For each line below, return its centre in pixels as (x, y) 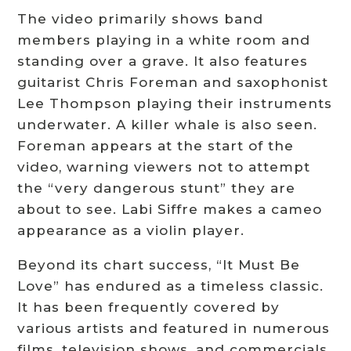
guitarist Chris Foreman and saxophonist (173, 83)
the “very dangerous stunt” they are (157, 188)
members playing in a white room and (164, 40)
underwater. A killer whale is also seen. (168, 125)
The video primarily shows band (141, 19)
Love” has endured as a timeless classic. (171, 286)
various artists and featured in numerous (174, 329)
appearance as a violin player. (131, 231)
